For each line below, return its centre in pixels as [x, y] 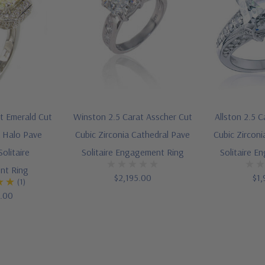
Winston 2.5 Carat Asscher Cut [132, 117]
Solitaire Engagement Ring [132, 152]
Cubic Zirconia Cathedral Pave [132, 135]
